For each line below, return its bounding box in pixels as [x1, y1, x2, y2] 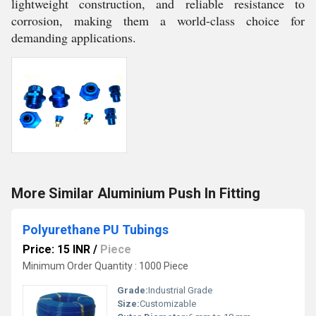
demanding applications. [11, 29, 136, 46]
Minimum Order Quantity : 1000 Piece [23, 260, 188, 272]
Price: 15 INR [23, 243, 90, 256]
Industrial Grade [148, 285, 212, 296]
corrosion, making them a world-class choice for [11, 12, 305, 29]
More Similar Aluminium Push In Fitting [11, 185, 260, 202]
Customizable [140, 298, 196, 309]
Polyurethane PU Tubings [23, 222, 169, 237]
